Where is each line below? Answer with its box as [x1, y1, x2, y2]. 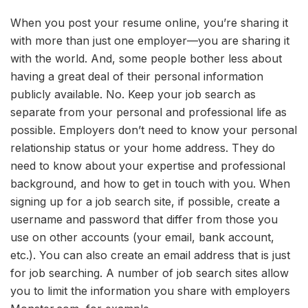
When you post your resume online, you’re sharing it [10, 16, 288, 30]
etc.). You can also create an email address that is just [10, 248, 290, 263]
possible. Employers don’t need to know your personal [10, 123, 297, 137]
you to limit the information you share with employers [10, 284, 290, 298]
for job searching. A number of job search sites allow [10, 266, 289, 280]
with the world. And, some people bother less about [10, 52, 282, 66]
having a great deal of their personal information [10, 69, 263, 84]
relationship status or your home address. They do [10, 141, 275, 155]
